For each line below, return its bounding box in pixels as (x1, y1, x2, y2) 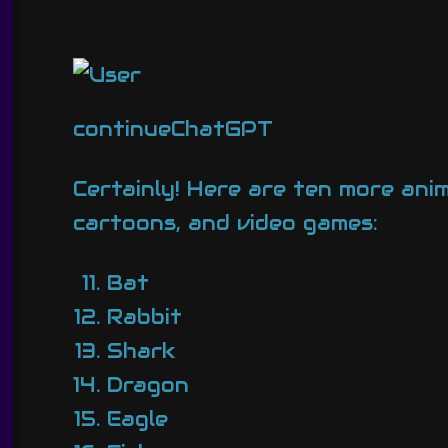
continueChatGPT (73, 115, 274, 142)
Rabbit (106, 304, 182, 331)
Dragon (106, 372, 189, 399)
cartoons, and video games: (73, 210, 379, 236)
